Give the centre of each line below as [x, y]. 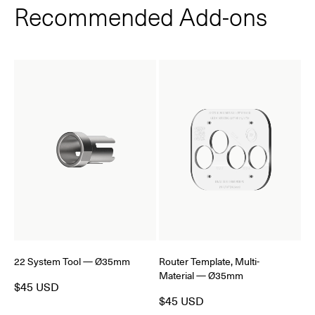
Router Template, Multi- [209, 261]
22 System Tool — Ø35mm [72, 261]
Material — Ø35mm [201, 275]
